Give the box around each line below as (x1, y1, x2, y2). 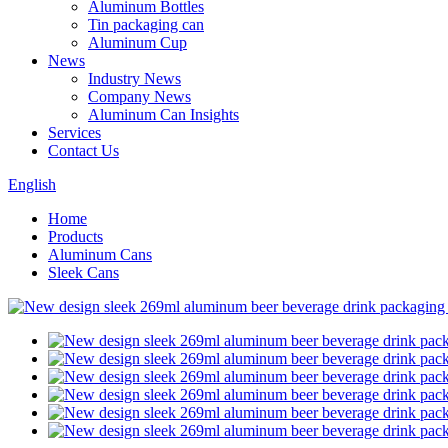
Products (48, 228, 103, 245)
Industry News (88, 70, 181, 87)
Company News (88, 88, 191, 105)
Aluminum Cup (88, 34, 187, 51)
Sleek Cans (48, 264, 119, 281)
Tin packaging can (88, 16, 204, 33)
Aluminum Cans (48, 246, 152, 263)
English (8, 176, 56, 193)
